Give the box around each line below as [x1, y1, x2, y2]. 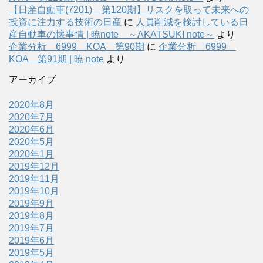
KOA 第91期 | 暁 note [9, 53, 104, 64]
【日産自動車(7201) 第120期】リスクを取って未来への [9, 4, 249, 15]
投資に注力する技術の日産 [9, 16, 122, 27]
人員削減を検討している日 [136, 16, 248, 27]
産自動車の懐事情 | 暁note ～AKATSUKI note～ [9, 29, 214, 39]
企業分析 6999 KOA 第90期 [9, 41, 144, 52]
